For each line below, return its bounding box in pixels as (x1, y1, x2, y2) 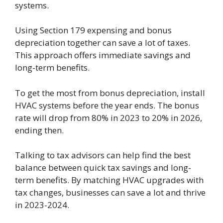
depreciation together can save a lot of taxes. (15, 37, 190, 49)
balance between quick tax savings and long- (15, 162, 191, 174)
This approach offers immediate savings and (15, 49, 191, 61)
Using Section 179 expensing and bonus (15, 24, 172, 36)
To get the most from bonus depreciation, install (15, 87, 205, 99)
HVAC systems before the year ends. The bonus (15, 99, 199, 111)
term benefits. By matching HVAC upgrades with (15, 174, 204, 186)
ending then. (15, 124, 64, 136)
